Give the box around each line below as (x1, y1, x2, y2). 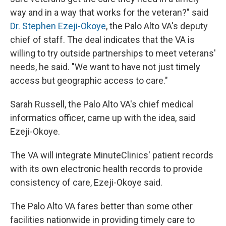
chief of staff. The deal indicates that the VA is (10, 34, 195, 45)
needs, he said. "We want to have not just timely (10, 62, 200, 73)
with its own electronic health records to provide (10, 163, 203, 175)
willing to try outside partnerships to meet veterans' (10, 48, 216, 59)
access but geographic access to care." (10, 75, 168, 86)
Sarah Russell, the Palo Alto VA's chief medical (10, 99, 193, 110)
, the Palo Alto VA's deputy (106, 21, 208, 32)
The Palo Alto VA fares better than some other (10, 201, 193, 212)
